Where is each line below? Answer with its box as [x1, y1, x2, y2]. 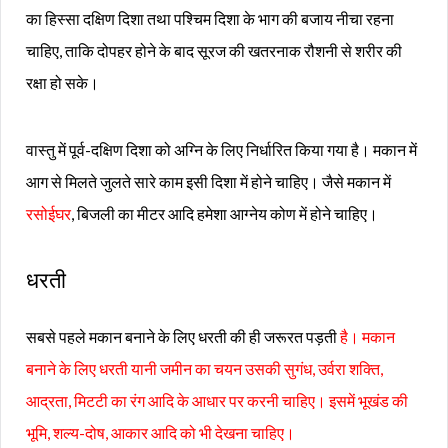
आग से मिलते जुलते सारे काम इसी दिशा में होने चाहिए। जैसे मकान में [26, 172, 391, 192]
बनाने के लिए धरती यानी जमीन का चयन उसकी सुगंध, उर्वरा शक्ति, [26, 359, 383, 379]
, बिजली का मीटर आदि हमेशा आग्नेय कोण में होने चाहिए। [71, 204, 378, 224]
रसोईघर [26, 204, 71, 224]
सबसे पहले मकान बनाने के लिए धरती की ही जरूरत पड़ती [26, 327, 340, 347]
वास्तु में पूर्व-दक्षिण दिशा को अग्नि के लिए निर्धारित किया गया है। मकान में [26, 140, 417, 160]
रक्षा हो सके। [26, 73, 99, 93]
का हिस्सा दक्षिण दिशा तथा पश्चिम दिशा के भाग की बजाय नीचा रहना [26, 9, 394, 29]
